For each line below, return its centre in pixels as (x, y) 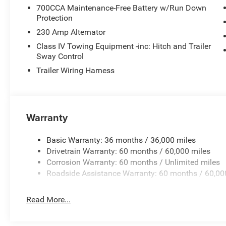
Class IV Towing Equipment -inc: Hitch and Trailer (124, 46)
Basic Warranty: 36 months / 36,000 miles (121, 140)
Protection (55, 18)
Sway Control (60, 56)
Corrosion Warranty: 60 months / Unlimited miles (133, 162)
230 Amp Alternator (71, 32)
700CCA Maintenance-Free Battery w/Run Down (122, 8)
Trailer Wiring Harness (76, 70)
